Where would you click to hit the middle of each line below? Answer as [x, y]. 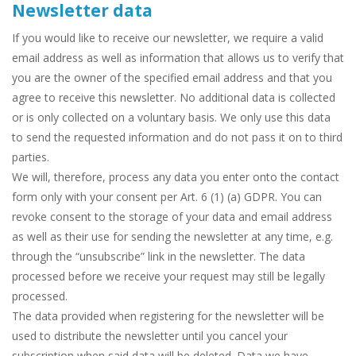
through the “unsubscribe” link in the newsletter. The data [159, 257]
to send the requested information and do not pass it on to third [177, 137]
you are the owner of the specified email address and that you [172, 78]
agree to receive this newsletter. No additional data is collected [174, 98]
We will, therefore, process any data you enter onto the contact [176, 177]
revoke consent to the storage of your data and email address [172, 217]
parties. [31, 157]
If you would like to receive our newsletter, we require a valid [168, 38]
